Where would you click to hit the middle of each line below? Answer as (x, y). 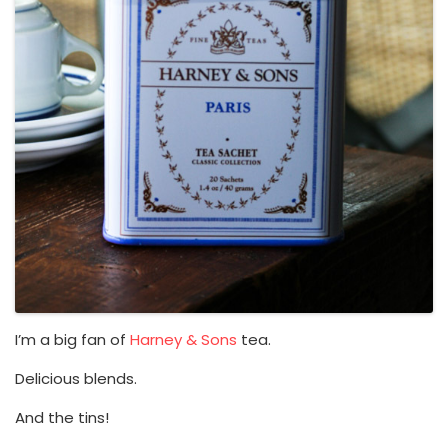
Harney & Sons (183, 340)
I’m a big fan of (72, 340)
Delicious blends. (76, 379)
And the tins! (62, 418)
